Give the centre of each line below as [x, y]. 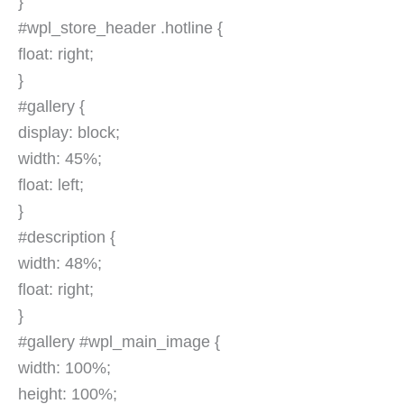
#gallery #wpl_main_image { [119, 342]
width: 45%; [60, 159]
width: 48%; [60, 264]
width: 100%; [64, 368]
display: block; [69, 133]
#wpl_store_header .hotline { [120, 28]
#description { [67, 238]
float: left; [51, 185]
